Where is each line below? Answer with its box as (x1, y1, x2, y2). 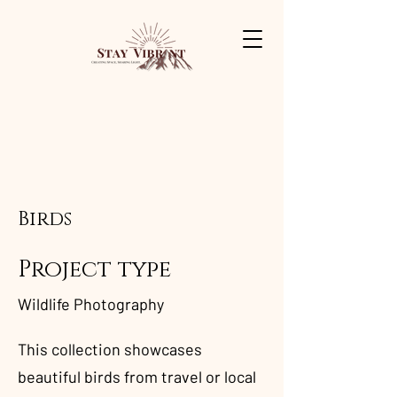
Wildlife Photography (18, 294, 164, 314)
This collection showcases (18, 339, 202, 359)
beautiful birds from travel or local (18, 367, 256, 386)
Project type (18, 254, 171, 285)
